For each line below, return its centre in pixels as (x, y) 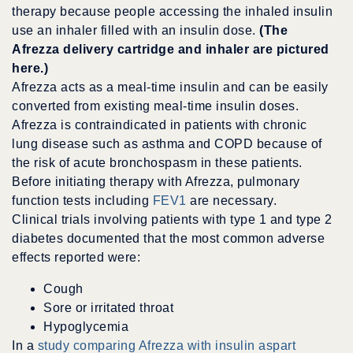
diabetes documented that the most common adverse (168, 239)
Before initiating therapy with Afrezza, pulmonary (156, 182)
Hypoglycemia (86, 327)
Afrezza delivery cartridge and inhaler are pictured (171, 50)
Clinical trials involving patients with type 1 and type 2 (172, 220)
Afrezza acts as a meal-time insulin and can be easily (170, 87)
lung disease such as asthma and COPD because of (167, 144)
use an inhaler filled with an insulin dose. (136, 31)
